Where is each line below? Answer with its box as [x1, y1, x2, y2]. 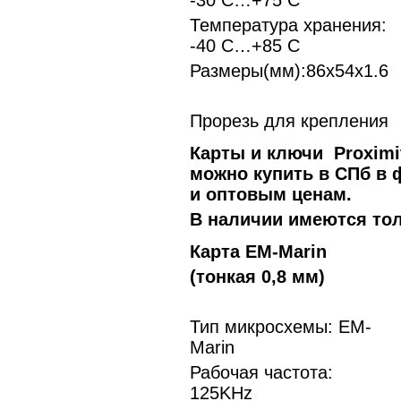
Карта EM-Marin [190, 242, 327, 261]
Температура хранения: [190, 15, 387, 35]
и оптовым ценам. [190, 184, 352, 204]
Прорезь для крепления [190, 111, 388, 131]
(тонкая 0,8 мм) [190, 267, 325, 286]
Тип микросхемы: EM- [190, 317, 371, 337]
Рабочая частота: [190, 363, 333, 382]
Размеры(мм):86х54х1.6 [190, 61, 388, 81]
